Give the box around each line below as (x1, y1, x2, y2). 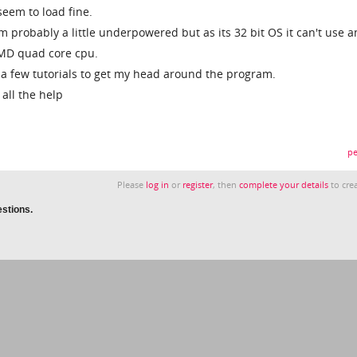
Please (117, 179, 147, 190)
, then (213, 179, 240, 190)
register (182, 179, 214, 190)
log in (146, 179, 170, 190)
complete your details (239, 179, 329, 190)
